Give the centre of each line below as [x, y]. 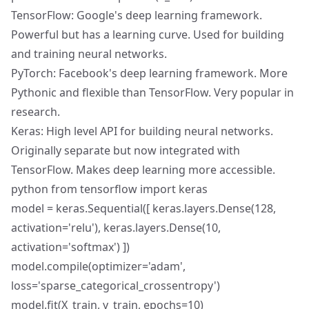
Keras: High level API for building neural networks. [142, 131]
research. [36, 112]
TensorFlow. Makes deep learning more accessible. [143, 170]
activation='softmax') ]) [70, 247]
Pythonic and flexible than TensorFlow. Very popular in [152, 92]
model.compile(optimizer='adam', [98, 266]
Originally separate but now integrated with [126, 150]
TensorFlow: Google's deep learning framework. [137, 15]
